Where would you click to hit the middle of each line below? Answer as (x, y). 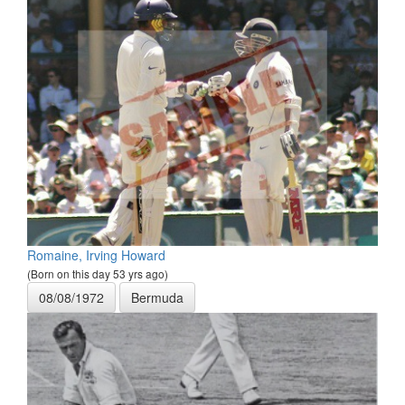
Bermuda (157, 297)
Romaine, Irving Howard (96, 254)
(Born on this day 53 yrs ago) (98, 273)
